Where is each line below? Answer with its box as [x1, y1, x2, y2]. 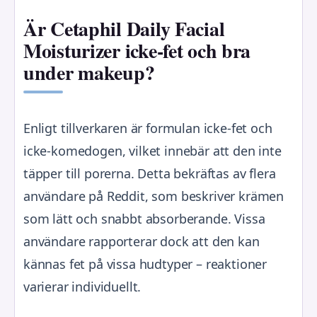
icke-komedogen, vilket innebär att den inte [23, 142, 282, 159]
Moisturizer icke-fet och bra [23, 36, 251, 66]
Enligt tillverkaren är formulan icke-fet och [23, 119, 272, 137]
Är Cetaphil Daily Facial [23, 14, 225, 44]
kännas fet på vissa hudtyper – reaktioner [23, 255, 267, 272]
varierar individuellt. [23, 277, 142, 295]
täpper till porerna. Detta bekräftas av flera [23, 164, 276, 182]
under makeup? [23, 58, 155, 88]
